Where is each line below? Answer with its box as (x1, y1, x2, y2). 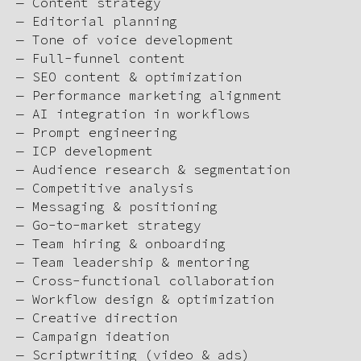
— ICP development (16, 143, 153, 160)
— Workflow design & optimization (16, 291, 274, 308)
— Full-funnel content (16, 50, 185, 67)
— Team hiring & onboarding (16, 235, 226, 252)
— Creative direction (16, 309, 177, 326)
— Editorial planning (16, 13, 177, 30)
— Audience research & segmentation (16, 161, 290, 178)
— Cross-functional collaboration (16, 272, 274, 289)
